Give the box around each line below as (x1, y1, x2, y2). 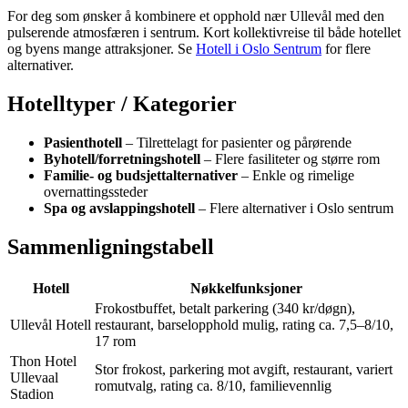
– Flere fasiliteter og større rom (200, 151, 380, 168)
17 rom (95, 333, 136, 350)
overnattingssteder (44, 184, 148, 200)
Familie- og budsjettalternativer (44, 168, 238, 184)
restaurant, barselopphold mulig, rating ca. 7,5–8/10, (95, 317, 393, 333)
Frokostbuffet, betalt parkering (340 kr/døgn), (95, 301, 355, 317)
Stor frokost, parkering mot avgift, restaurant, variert (95, 362, 393, 378)
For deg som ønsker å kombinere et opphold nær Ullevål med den (7, 8, 384, 25)
